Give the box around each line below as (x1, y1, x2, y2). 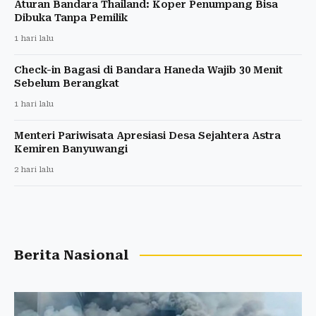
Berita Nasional (14, 247, 129, 263)
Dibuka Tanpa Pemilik (14, 11, 128, 23)
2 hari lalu (14, 164, 54, 174)
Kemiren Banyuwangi (14, 142, 128, 154)
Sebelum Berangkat (14, 77, 119, 89)
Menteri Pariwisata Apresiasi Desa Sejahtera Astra (14, 129, 281, 141)
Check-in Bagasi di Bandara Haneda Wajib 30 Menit (14, 63, 283, 75)
